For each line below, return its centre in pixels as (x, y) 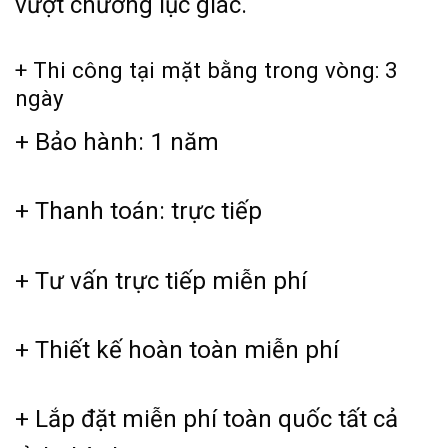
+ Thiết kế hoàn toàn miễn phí (177, 350)
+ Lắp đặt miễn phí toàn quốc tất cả (206, 419)
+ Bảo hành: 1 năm (117, 141)
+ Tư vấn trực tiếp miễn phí (161, 280)
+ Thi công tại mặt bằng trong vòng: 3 (206, 69)
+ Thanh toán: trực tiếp (138, 211)
